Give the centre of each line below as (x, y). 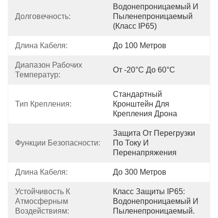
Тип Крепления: (43, 104)
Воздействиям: (42, 211)
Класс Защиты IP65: (149, 191)
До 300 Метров (140, 172)
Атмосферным (43, 201)
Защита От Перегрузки (154, 133)
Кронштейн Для (141, 104)
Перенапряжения (145, 153)
